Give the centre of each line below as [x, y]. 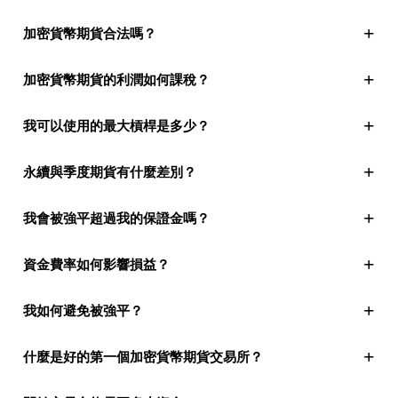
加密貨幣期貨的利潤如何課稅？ [116, 80]
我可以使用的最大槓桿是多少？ [116, 126]
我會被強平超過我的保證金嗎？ [116, 218]
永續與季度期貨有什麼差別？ [110, 172]
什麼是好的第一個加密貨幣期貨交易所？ [143, 357]
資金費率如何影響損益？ [96, 264]
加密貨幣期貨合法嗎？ [90, 33]
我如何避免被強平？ [83, 310]
